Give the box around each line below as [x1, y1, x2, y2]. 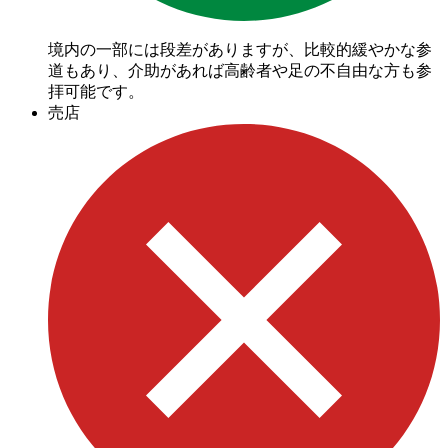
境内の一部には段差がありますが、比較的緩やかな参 [48, 40, 432, 58]
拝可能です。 [48, 82, 144, 100]
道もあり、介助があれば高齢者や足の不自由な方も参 [48, 61, 432, 79]
